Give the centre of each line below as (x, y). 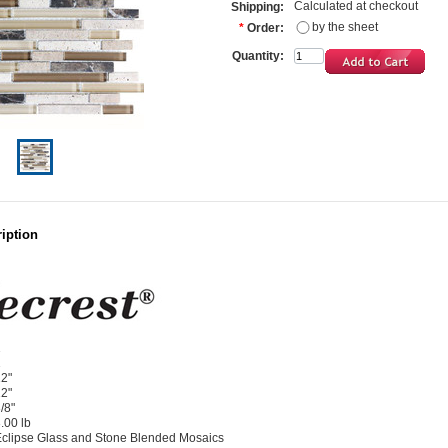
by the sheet (345, 27)
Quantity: (258, 56)
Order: (265, 28)
